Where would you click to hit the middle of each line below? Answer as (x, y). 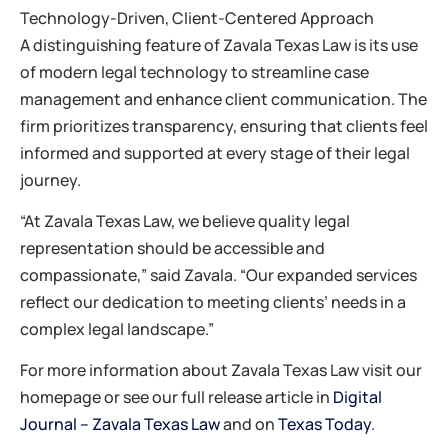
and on (249, 424)
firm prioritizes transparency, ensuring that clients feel (224, 125)
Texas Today (324, 424)
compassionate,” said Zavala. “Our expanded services (218, 275)
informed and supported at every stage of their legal (215, 152)
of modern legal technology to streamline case (194, 71)
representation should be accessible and (172, 248)
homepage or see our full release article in (176, 397)
